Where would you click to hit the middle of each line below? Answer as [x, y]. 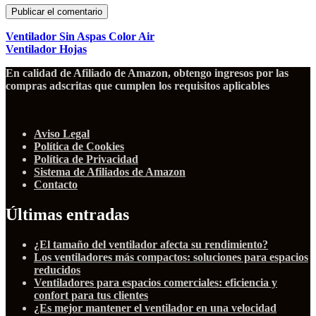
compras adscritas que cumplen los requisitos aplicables [138, 86]
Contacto [56, 185]
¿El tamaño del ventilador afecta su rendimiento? [151, 244]
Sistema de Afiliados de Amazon [110, 172]
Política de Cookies [79, 147]
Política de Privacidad [86, 159]
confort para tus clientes [91, 295]
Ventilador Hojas [46, 49]
